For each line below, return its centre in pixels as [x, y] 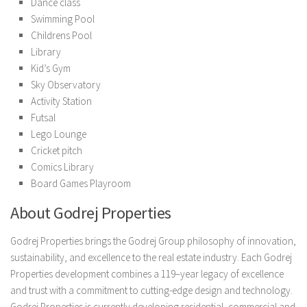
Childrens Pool [61, 35]
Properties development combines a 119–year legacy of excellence [147, 273]
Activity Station [61, 101]
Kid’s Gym [51, 68]
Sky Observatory [66, 84]
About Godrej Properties [91, 212]
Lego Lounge [59, 134]
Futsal [43, 117]
